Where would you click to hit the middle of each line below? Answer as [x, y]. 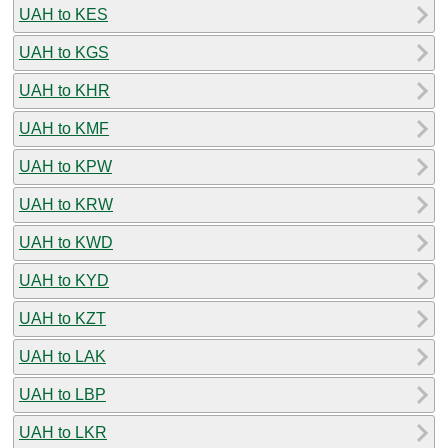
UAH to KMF [64, 128]
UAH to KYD [64, 280]
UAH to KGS [64, 52]
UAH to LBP [62, 394]
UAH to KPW [65, 166]
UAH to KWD [66, 242]
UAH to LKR [63, 432]
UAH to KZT [62, 318]
